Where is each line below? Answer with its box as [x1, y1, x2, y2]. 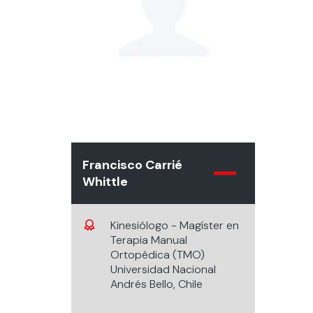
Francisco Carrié [82, 156, 182, 173]
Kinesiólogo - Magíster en [110, 218, 239, 233]
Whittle [82, 173, 128, 190]
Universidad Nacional [110, 262, 216, 277]
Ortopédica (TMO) [110, 247, 205, 262]
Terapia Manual [110, 233, 187, 247]
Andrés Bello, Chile [110, 277, 203, 291]
